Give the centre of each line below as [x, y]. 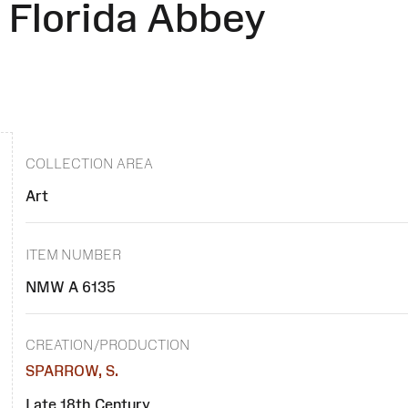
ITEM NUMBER [73, 254]
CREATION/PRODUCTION [107, 345]
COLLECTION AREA [89, 164]
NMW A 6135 [70, 286]
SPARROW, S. [71, 371]
